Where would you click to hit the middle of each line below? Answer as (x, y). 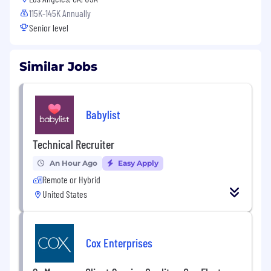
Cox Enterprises (119, 242)
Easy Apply (137, 163)
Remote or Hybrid (71, 180)
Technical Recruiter (73, 144)
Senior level (49, 28)
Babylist (103, 114)
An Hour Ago (73, 163)
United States (65, 194)
